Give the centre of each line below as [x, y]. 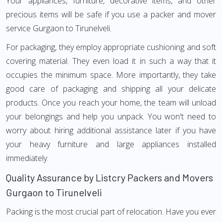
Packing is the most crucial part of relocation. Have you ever [111, 212]
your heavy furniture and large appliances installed [111, 144]
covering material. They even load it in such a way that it [111, 61]
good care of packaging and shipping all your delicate [111, 89]
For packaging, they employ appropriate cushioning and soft [111, 47]
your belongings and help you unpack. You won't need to [111, 116]
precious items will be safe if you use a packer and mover [111, 14]
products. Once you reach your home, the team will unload [111, 103]
